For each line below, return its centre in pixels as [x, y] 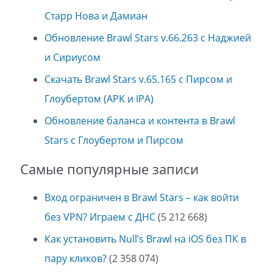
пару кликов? [75, 259]
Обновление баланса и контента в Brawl [140, 120]
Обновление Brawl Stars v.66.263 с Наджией [147, 37]
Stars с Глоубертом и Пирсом [114, 140]
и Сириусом [72, 57]
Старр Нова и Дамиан [96, 16]
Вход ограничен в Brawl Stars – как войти [141, 198]
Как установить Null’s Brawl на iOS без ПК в [145, 239]
